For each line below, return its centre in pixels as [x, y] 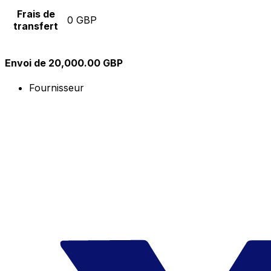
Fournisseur [57, 87]
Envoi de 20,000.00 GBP [64, 63]
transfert [36, 26]
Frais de [36, 14]
